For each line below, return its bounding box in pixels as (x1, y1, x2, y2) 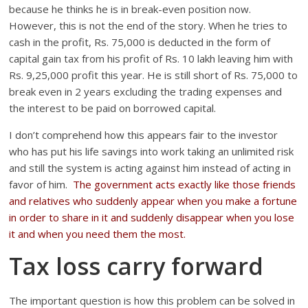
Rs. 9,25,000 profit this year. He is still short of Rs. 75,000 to (9, 68, 298, 82)
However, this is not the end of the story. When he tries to (9, 19, 288, 33)
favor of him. (9, 177, 74, 192)
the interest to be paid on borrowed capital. (9, 101, 217, 115)
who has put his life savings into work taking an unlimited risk (9, 144, 294, 159)
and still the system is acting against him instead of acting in (9, 161, 291, 175)
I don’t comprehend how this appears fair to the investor (9, 128, 278, 142)
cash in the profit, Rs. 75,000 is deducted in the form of (9, 35, 271, 49)
